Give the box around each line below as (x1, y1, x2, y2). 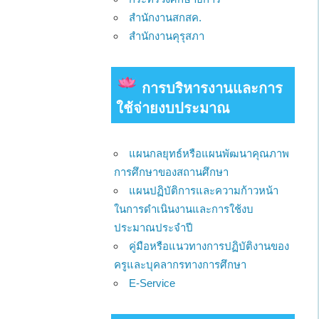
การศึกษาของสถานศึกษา (114, 166, 229, 179)
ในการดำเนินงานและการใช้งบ (114, 203, 254, 216)
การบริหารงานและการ (141, 80, 283, 97)
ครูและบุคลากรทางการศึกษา (114, 258, 247, 271)
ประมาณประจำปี (114, 221, 194, 234)
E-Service (129, 277, 176, 290)
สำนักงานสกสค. (129, 11, 202, 24)
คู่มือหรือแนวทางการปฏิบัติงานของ (129, 240, 290, 253)
